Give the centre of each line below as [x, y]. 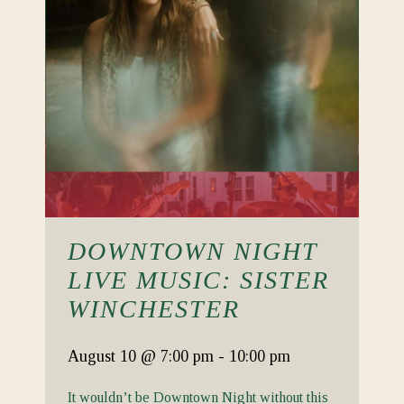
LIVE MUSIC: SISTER [198, 280]
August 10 [104, 356]
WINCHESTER [154, 309]
